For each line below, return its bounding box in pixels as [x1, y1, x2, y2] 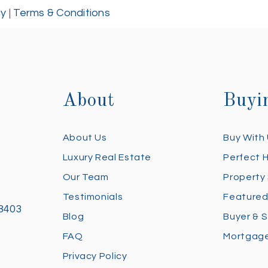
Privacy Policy [62, 251, 127, 261]
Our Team [62, 172, 109, 182]
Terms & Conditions [13, 7, 110, 19]
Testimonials [62, 192, 123, 202]
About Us [62, 133, 107, 142]
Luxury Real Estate [62, 153, 152, 162]
